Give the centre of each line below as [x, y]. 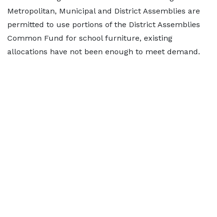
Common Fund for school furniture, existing [90, 38]
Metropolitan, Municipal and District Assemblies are [104, 11]
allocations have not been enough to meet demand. [104, 52]
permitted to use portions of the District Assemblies [104, 25]
